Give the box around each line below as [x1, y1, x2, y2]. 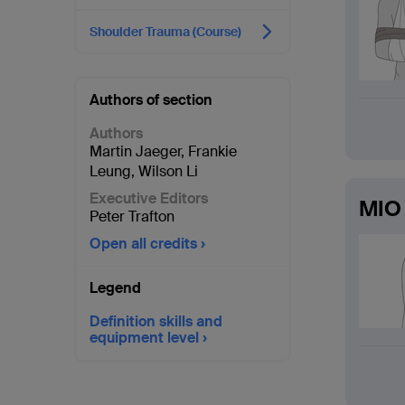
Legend [89, 278, 141, 297]
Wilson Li [138, 162, 198, 181]
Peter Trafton [89, 207, 174, 226]
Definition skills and [89, 312, 222, 331]
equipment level [89, 328, 199, 347]
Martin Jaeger [89, 142, 181, 161]
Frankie [188, 142, 237, 161]
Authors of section [89, 90, 212, 109]
